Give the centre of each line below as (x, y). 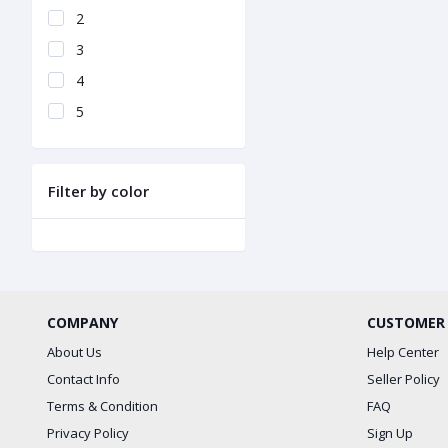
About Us (74, 352)
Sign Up (390, 433)
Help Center (403, 352)
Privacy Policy (88, 433)
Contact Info (83, 379)
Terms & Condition (102, 406)
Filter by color (98, 191)
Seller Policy (403, 379)
